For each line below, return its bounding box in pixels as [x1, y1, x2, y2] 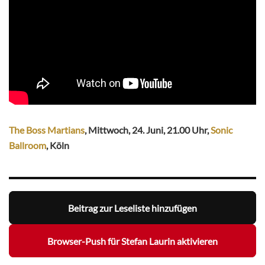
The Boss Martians [9, 124, 85, 136]
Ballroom [9, 140, 46, 151]
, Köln [46, 140, 69, 151]
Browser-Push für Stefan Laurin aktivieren [47, 235, 218, 247]
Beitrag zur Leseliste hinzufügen [68, 202, 197, 214]
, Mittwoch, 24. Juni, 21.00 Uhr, [85, 124, 211, 136]
